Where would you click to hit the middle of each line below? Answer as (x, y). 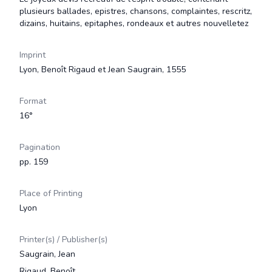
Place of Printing (51, 193)
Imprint (32, 55)
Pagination (40, 147)
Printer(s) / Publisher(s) (63, 240)
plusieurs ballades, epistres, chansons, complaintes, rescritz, (136, 11)
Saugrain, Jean (47, 254)
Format (33, 101)
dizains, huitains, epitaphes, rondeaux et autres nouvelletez (134, 23)
